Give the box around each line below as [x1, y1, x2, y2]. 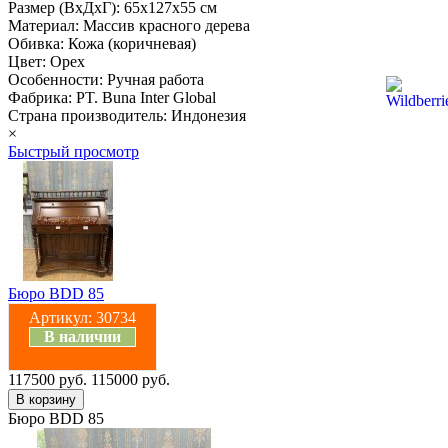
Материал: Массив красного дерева [8, 16, 250, 34]
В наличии [44, 327, 121, 345]
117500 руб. [8, 370, 87, 388]
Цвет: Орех [8, 52, 85, 70]
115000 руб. [91, 370, 170, 388]
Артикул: [29, 308, 92, 326]
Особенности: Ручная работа [8, 70, 204, 88]
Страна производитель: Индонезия [8, 106, 246, 124]
